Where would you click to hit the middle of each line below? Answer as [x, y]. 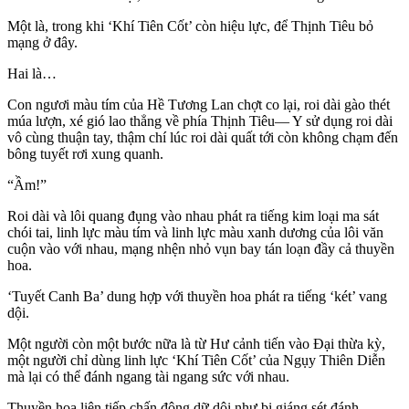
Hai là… [32, 74]
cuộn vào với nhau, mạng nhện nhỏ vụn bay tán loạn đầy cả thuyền [201, 249]
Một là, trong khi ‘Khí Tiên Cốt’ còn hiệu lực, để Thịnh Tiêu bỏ [190, 26]
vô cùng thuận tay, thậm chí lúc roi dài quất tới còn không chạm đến [203, 138]
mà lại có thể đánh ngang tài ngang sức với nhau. [148, 377]
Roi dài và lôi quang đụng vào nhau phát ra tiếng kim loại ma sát [193, 216]
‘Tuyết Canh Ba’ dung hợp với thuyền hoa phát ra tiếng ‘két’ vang [197, 297]
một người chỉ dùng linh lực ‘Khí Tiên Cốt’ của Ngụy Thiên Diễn [196, 361]
